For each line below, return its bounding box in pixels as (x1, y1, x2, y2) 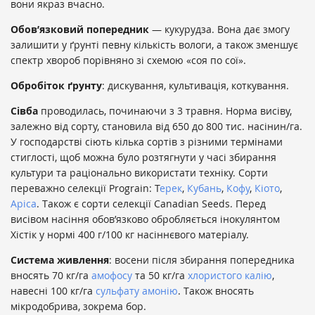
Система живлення (11, 253, 109, 267)
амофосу (91, 269, 132, 283)
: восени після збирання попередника (109, 253, 295, 267)
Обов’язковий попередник (11, 22, 149, 37)
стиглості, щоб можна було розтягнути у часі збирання (11, 150, 276, 165)
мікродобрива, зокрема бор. (11, 300, 146, 314)
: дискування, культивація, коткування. (102, 79, 289, 93)
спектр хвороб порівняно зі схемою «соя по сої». (11, 53, 246, 67)
